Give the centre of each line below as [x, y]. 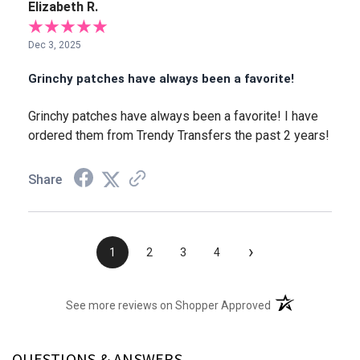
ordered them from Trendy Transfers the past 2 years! [179, 136]
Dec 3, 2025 [55, 45]
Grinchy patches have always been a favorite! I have [173, 117]
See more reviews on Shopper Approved [169, 306]
